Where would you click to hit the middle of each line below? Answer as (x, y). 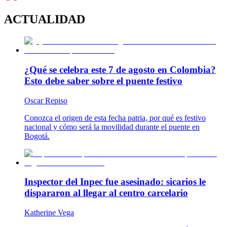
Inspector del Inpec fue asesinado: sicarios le (115, 182)
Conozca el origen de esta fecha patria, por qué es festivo (115, 118)
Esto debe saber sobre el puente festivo (103, 81)
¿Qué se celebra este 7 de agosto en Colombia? (120, 69)
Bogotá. (37, 136)
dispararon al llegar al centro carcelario (106, 193)
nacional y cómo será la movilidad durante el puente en (112, 127)
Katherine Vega (49, 212)
